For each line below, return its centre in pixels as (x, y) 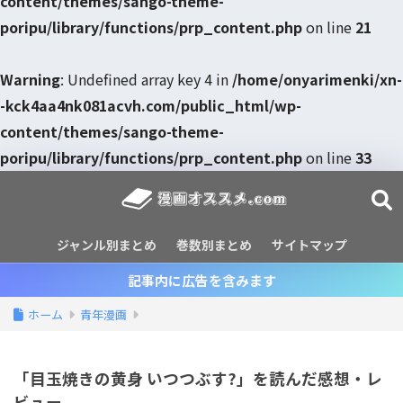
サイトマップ (309, 245)
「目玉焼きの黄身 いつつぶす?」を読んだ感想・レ (198, 378)
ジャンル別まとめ (106, 245)
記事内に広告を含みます (201, 280)
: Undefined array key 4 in (146, 79)
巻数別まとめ (214, 245)
